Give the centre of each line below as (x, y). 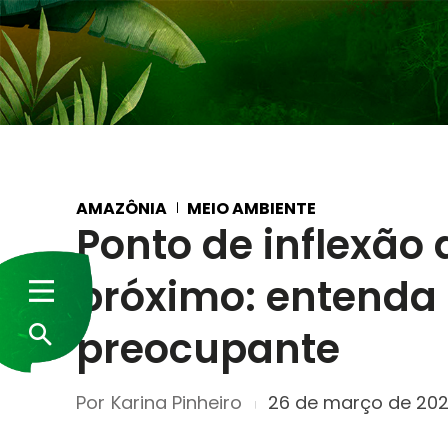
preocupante (208, 349)
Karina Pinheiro (176, 402)
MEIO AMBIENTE (251, 208)
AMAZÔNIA (121, 208)
